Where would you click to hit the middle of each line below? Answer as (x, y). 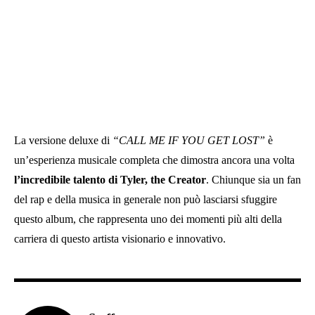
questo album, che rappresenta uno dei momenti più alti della (148, 219)
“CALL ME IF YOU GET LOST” (189, 140)
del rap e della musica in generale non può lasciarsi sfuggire (146, 199)
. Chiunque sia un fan (253, 179)
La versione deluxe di (63, 140)
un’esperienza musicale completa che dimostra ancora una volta (154, 160)
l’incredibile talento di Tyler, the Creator (110, 179)
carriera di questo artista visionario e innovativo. (120, 238)
